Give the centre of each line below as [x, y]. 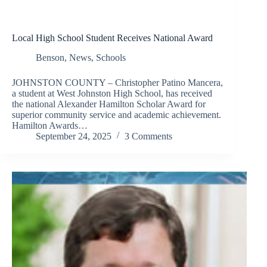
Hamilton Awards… [50, 125]
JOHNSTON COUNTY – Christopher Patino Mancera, [117, 82]
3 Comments [148, 136]
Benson [50, 57]
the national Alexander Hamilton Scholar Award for [109, 104]
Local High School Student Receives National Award [112, 38]
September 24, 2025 [74, 136]
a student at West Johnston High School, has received [112, 93]
